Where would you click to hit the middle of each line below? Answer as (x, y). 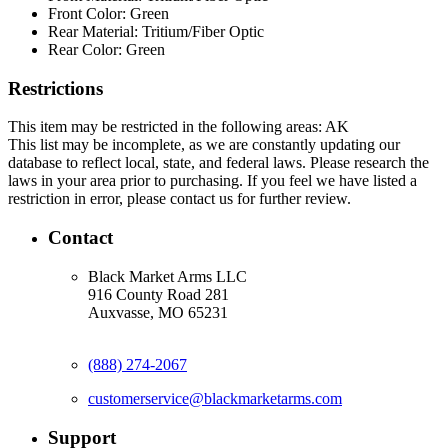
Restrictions (55, 88)
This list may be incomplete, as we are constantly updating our (204, 145)
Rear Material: (93, 31)
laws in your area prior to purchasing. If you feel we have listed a (212, 181)
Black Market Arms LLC (167, 276)
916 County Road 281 (158, 294)
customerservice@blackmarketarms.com (215, 398)
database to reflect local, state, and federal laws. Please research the (218, 163)
